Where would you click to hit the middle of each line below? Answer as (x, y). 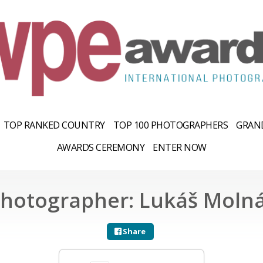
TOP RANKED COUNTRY (54, 125)
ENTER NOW (180, 147)
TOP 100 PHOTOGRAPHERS (170, 125)
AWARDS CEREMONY (100, 147)
